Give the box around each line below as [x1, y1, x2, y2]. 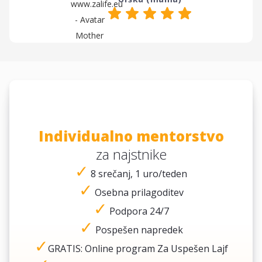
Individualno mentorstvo [38, 126, 224, 146]
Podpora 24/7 [106, 204, 169, 218]
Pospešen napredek [92, 223, 183, 236]
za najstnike [95, 144, 167, 164]
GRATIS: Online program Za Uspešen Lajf [47, 242, 228, 255]
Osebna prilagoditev [92, 185, 184, 199]
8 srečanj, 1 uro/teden [88, 167, 187, 180]
